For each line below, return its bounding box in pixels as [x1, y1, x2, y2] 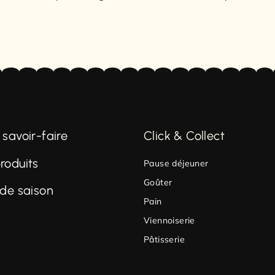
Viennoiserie [144, 214, 195, 226]
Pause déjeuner [144, 157, 209, 169]
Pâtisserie [144, 233, 185, 245]
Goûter [144, 176, 172, 188]
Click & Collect [144, 128, 225, 144]
